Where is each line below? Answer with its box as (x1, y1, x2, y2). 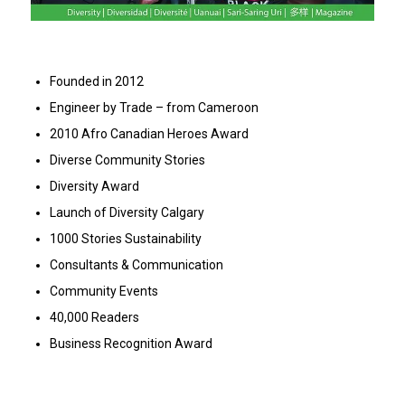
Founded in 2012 (49, 74, 144, 89)
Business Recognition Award (49, 336, 212, 352)
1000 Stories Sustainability (49, 231, 202, 247)
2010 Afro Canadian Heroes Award (49, 127, 249, 142)
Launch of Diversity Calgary (49, 205, 207, 221)
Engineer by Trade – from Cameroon (49, 100, 259, 116)
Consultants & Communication (49, 258, 226, 273)
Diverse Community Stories (49, 153, 208, 168)
